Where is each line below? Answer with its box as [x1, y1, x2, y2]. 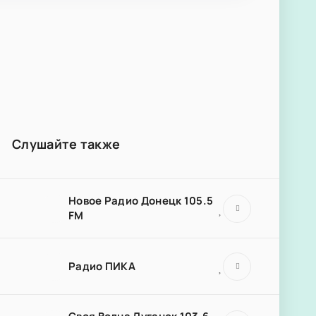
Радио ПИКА [68, 258, 135, 274]
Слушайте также [12, 135, 121, 152]
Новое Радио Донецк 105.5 [68, 193, 214, 208]
